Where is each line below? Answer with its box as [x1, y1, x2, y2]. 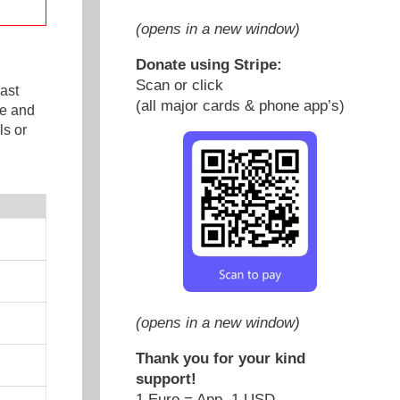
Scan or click [136, 76, 223, 94]
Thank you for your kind [136, 349, 305, 367]
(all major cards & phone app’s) [136, 96, 345, 114]
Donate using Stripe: [136, 55, 282, 73]
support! [136, 370, 196, 387]
